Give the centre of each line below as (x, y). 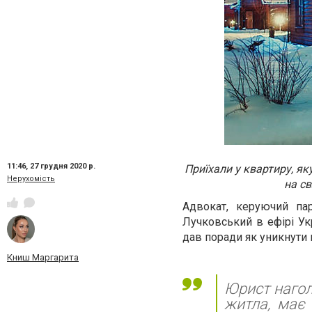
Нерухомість (31, 179)
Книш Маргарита (43, 258)
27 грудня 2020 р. (63, 166)
